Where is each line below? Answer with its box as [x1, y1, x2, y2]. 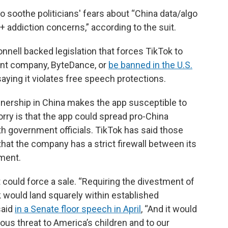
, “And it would [141, 204, 197, 214]
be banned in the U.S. [108, 60, 192, 70]
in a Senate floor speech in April [15, 204, 141, 214]
